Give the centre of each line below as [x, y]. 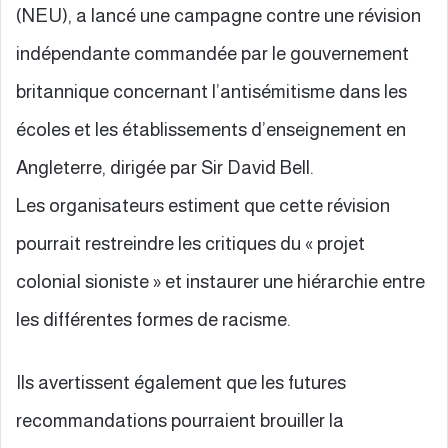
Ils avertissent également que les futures [181, 382]
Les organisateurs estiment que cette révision [203, 205]
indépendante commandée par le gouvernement [212, 53]
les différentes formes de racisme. [153, 319]
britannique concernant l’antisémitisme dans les [211, 91]
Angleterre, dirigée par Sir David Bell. [165, 167]
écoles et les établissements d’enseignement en [211, 129]
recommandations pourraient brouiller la [180, 420]
